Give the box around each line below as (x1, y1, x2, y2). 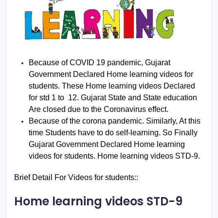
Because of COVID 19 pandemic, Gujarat (29, 58, 172, 67)
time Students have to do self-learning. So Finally (29, 128, 198, 137)
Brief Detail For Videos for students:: (14, 173, 138, 182)
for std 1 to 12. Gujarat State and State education (29, 93, 197, 102)
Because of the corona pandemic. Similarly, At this (29, 116, 200, 125)
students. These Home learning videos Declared (29, 81, 195, 90)
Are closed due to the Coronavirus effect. (29, 105, 168, 113)
